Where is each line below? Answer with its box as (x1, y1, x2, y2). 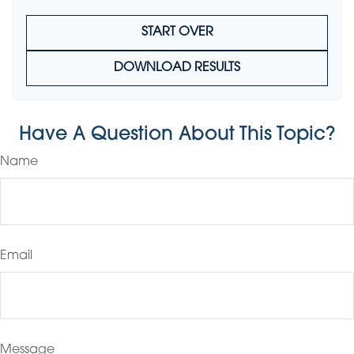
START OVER (141, 26, 213, 39)
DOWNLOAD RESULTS (114, 62, 240, 74)
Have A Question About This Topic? (19, 126, 335, 145)
